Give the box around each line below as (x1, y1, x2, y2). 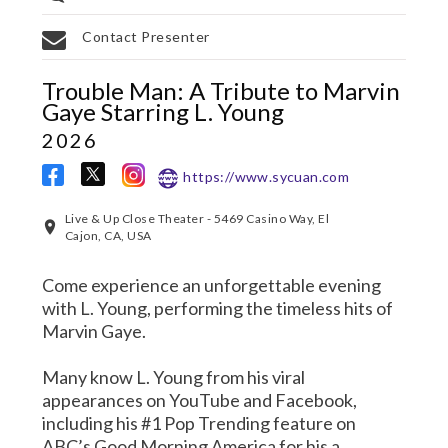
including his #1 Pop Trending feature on (42, 411, 357, 434)
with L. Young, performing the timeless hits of (42, 296, 394, 319)
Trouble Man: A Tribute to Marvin (42, 75, 401, 105)
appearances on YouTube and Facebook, (42, 388, 358, 411)
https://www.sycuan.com (183, 167, 350, 185)
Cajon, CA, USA (64, 227, 152, 243)
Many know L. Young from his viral (42, 365, 306, 388)
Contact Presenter (82, 27, 210, 45)
